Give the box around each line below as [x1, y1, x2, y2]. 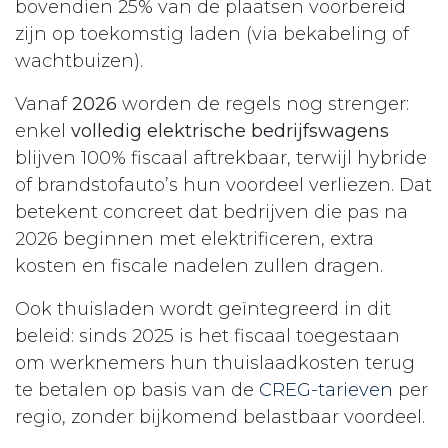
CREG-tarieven [259, 378, 393, 401]
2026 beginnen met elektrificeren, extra [15, 227, 374, 250]
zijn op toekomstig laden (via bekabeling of [15, 22, 409, 45]
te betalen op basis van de [15, 378, 259, 401]
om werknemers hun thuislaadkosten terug [15, 351, 415, 374]
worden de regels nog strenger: [117, 92, 409, 115]
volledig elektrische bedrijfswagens [71, 119, 389, 142]
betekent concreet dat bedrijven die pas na [15, 200, 408, 223]
